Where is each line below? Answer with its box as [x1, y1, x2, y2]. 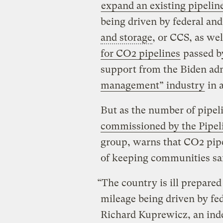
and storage [100, 31, 152, 43]
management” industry [100, 79, 205, 91]
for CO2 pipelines [100, 47, 180, 59]
